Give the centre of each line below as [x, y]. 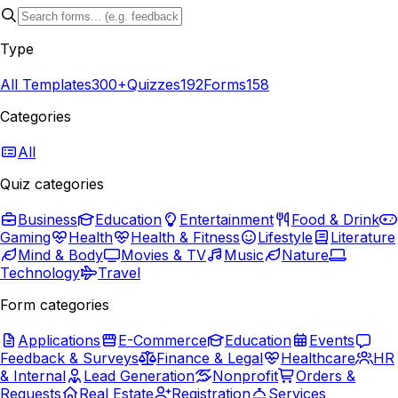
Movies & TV [163, 255]
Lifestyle [285, 237]
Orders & [326, 375]
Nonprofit [245, 375]
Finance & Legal [210, 358]
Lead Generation [139, 375]
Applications [59, 340]
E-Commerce [163, 340]
